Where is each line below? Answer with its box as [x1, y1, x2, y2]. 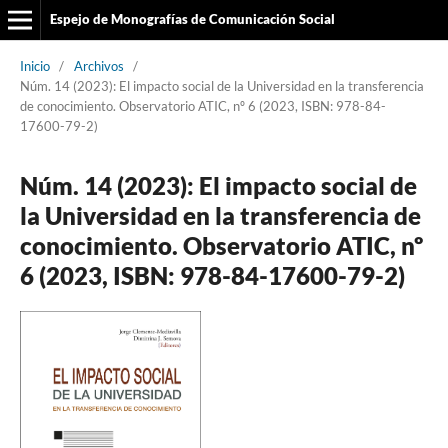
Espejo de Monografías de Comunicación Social [49, 11, 335, 27]
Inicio [19, 57, 50, 74]
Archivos [73, 57, 124, 74]
